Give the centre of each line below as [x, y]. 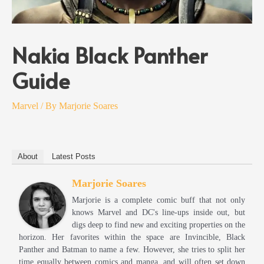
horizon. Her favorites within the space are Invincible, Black [132, 237]
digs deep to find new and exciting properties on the [159, 225]
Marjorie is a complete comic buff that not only [159, 200]
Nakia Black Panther [110, 55]
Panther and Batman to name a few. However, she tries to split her [132, 250]
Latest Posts [74, 157]
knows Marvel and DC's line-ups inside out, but [159, 213]
